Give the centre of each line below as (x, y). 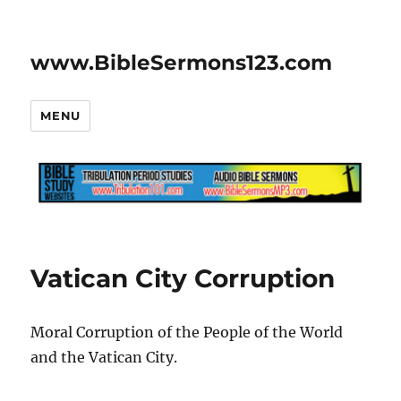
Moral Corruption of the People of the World (187, 332)
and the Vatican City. (104, 357)
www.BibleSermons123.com (182, 63)
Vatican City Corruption (183, 278)
